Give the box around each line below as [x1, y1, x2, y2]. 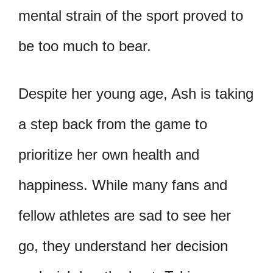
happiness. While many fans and [18, 176, 227, 193]
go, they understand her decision [18, 237, 228, 254]
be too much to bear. [18, 38, 151, 55]
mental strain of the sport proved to [18, 7, 243, 24]
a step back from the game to [18, 115, 207, 132]
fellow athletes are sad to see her [18, 207, 231, 224]
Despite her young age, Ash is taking [18, 85, 253, 102]
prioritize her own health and [18, 146, 199, 163]
